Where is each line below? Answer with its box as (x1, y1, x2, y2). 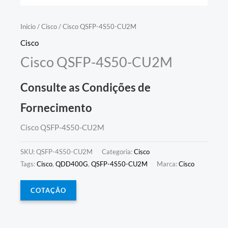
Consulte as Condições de (20, 80, 151, 95)
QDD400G (55, 159, 88, 168)
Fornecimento (20, 101, 92, 115)
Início (20, 22, 36, 31)
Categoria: (102, 147, 134, 156)
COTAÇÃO (31, 186, 66, 195)
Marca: (157, 159, 179, 168)
